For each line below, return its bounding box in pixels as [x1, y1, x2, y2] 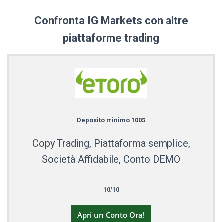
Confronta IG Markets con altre [34, 14, 188, 27]
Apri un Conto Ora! [77, 209, 145, 220]
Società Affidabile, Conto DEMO [42, 153, 180, 165]
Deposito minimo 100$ [76, 116, 146, 124]
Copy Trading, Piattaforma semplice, [32, 137, 190, 149]
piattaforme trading [63, 32, 159, 45]
